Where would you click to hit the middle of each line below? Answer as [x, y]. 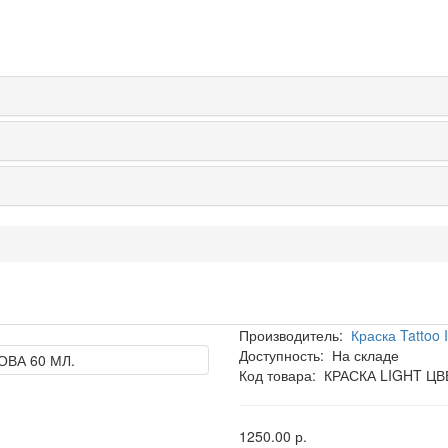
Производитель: [291, 335]
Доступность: [285, 355]
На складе [365, 355]
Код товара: [277, 375]
